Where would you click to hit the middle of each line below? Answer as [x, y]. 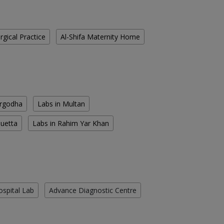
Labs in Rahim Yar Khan [71, 123]
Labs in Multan [61, 104]
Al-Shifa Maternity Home [100, 37]
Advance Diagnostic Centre [93, 190]
